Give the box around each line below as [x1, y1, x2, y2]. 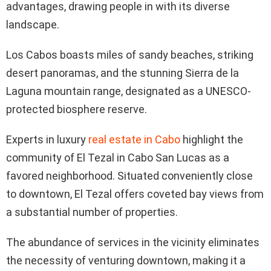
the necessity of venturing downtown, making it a [6, 253, 246, 267]
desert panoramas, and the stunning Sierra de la [6, 66, 239, 79]
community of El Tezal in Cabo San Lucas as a [6, 151, 229, 164]
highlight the [180, 132, 243, 146]
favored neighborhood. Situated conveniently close [6, 169, 253, 182]
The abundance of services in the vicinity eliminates [6, 235, 260, 249]
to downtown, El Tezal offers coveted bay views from [6, 187, 264, 200]
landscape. [6, 18, 62, 31]
